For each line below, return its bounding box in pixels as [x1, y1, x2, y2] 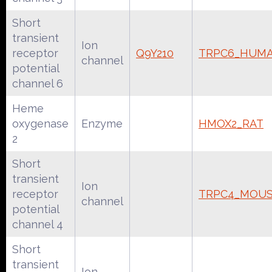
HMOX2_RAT [199, 117, 263, 130]
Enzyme [81, 117, 123, 130]
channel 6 [12, 76, 63, 90]
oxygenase [12, 117, 69, 130]
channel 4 [12, 217, 63, 231]
